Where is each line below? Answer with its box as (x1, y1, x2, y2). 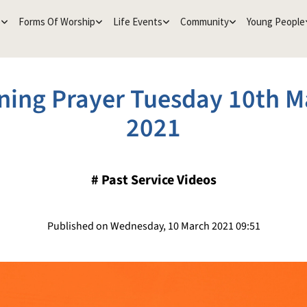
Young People (246, 15, 305, 28)
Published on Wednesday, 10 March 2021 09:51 (47, 219, 260, 234)
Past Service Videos (101, 171, 217, 190)
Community (180, 15, 229, 28)
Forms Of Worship (18, 15, 95, 28)
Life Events (112, 15, 162, 28)
